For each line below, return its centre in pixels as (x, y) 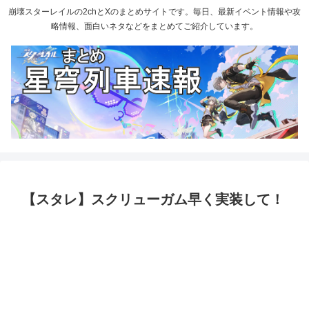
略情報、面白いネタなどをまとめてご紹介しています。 (154, 27)
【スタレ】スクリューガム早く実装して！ (153, 199)
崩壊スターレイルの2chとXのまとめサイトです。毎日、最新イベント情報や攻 (154, 12)
